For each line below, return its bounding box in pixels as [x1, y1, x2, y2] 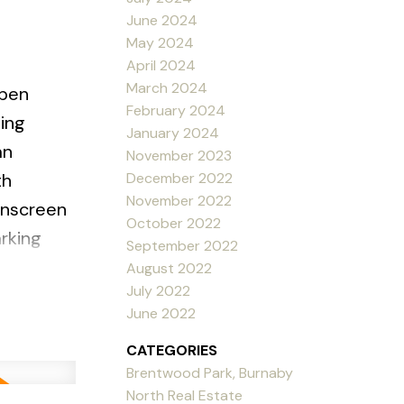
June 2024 [126, 10, 198, 30]
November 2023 [126, 145, 233, 165]
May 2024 [126, 32, 195, 52]
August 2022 [126, 258, 213, 278]
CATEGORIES [126, 340, 218, 360]
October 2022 [126, 213, 222, 233]
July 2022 [126, 280, 191, 300]
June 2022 [126, 303, 197, 323]
